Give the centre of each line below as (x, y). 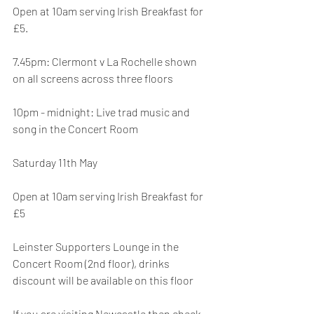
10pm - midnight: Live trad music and (102, 112)
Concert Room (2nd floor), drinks (92, 264)
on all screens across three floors (93, 78)
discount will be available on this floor (103, 280)
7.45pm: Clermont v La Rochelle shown (106, 62)
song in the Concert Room (75, 129)
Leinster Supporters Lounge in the (97, 247)
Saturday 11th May (55, 163)
